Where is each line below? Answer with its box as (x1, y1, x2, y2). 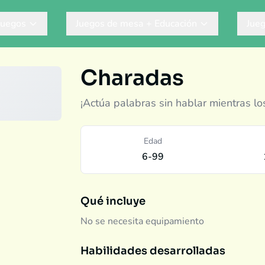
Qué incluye (80, 195, 146, 208)
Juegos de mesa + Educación (76, 17, 197, 30)
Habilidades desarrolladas (80, 244, 225, 257)
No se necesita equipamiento (80, 215, 204, 228)
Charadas (80, 64, 184, 91)
